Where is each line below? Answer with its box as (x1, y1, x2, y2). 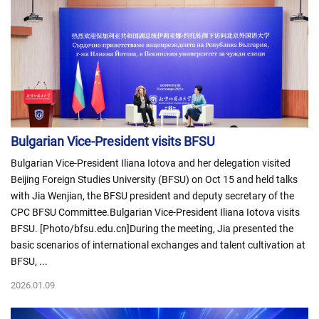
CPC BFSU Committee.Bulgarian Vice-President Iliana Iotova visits (11, 206, 300, 218)
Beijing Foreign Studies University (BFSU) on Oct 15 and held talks (11, 174, 298, 185)
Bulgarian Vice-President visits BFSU (11, 134, 215, 149)
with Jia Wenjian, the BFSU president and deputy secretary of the (11, 190, 294, 202)
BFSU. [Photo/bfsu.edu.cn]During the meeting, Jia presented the (11, 223, 293, 234)
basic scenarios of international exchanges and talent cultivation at (11, 239, 305, 251)
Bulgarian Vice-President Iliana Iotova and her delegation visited (11, 157, 291, 169)
